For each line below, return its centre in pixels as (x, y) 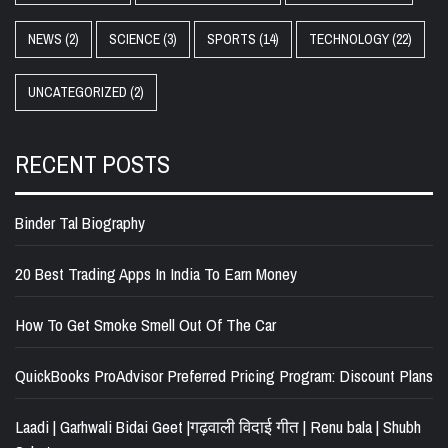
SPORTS (231, 39)
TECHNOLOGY (349, 39)
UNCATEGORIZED (77, 92)
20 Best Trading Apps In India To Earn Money (156, 274)
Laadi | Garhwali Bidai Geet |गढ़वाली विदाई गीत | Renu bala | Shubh (218, 427)
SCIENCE (134, 39)
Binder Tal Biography (80, 223)
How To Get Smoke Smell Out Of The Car (145, 325)
